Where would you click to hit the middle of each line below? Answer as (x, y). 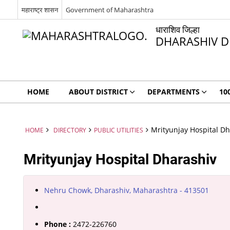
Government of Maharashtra (109, 9)
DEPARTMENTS (173, 92)
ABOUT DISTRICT (98, 92)
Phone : (58, 224)
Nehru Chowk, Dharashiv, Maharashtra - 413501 (127, 190)
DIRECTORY (70, 130)
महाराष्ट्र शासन (40, 9)
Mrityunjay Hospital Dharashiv (120, 159)
